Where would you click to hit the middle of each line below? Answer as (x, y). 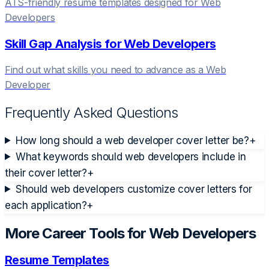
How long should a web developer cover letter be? (132, 140)
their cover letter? (46, 173)
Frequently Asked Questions (92, 112)
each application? (46, 205)
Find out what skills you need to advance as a (106, 69)
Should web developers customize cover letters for (134, 189)
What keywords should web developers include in (131, 156)
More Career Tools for (77, 234)
